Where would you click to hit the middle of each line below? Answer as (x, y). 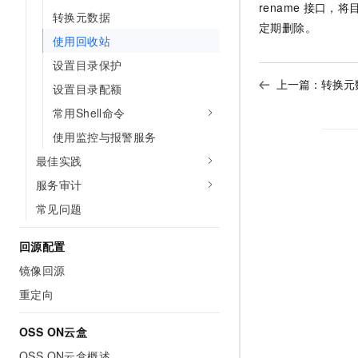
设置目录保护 (88, 65)
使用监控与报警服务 (105, 137)
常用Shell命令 (89, 113)
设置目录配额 (88, 89)
